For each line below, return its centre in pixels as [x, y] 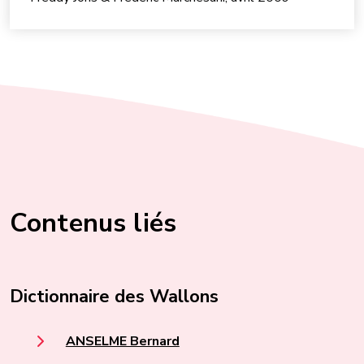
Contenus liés [93, 223]
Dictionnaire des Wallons [114, 296]
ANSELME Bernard [122, 342]
